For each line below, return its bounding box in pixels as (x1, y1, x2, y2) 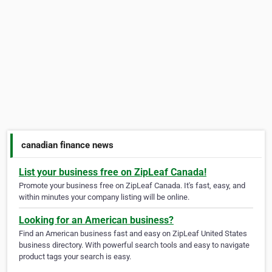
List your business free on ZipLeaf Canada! (19, 166, 206, 178)
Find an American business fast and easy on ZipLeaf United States (19, 229, 247, 239)
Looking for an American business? (19, 214, 174, 226)
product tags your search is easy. (19, 252, 131, 262)
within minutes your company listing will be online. (19, 192, 189, 202)
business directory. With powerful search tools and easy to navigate (19, 240, 250, 250)
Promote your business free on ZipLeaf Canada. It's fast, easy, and (19, 181, 245, 191)
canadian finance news (21, 139, 114, 151)
